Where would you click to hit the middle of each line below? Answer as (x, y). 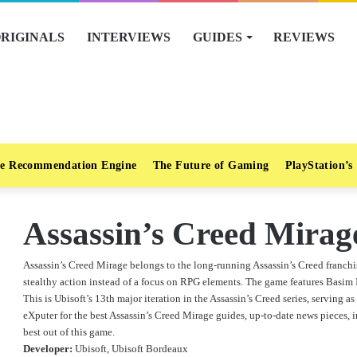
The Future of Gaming (211, 165)
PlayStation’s (319, 165)
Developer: (49, 349)
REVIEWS (304, 37)
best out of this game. (69, 332)
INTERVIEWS (129, 37)
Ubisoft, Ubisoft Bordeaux (131, 349)
